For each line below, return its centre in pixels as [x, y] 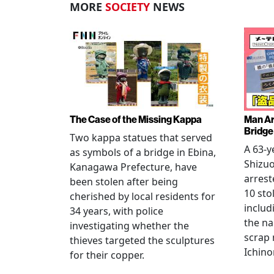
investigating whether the [129, 226]
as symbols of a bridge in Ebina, [143, 152]
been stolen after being [124, 182]
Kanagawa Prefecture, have [133, 167]
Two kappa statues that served [141, 138]
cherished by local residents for [143, 196]
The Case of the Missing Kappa [136, 119]
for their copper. [107, 255]
